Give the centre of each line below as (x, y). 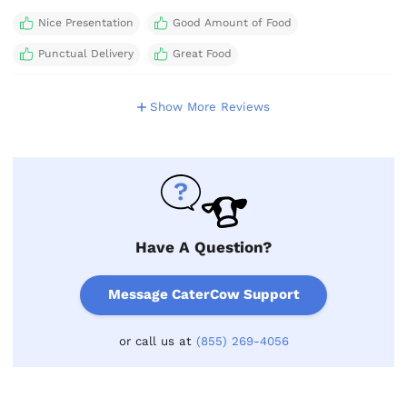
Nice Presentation (85, 23)
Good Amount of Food (232, 23)
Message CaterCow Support (203, 295)
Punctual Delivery (85, 54)
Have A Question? (203, 248)
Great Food (202, 54)
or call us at (157, 341)
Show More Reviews (210, 107)
